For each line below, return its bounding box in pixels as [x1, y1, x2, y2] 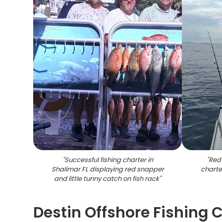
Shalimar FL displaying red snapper [51, 165, 164, 174]
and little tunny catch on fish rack [54, 174, 160, 183]
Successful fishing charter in [64, 155, 153, 165]
